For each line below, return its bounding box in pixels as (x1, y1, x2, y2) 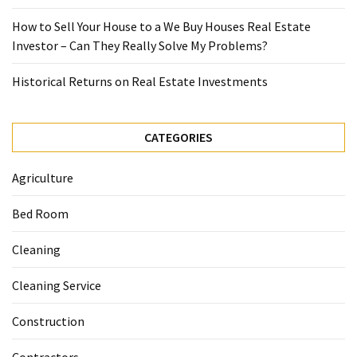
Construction (12, 313, 84, 330)
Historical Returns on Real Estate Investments (12, 73, 268, 90)
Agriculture (12, 170, 73, 186)
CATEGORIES (144, 129, 213, 146)
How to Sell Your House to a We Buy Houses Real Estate (12, 18, 311, 35)
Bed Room (12, 206, 69, 222)
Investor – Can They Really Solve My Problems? (12, 37, 268, 54)
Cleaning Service (12, 277, 101, 294)
